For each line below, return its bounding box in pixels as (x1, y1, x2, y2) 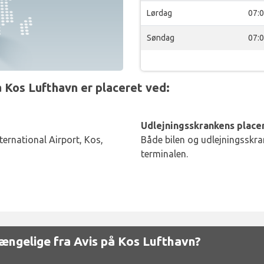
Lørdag (147, 8, 172, 18)
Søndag (147, 33, 174, 42)
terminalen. (141, 148, 188, 159)
